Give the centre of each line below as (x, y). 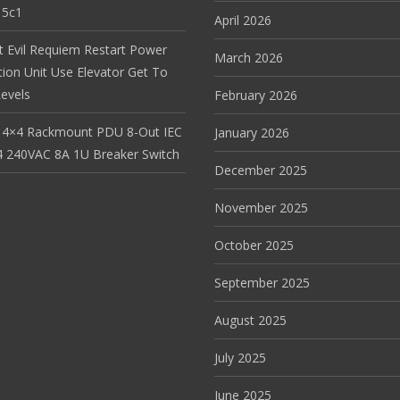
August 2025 (250, 321)
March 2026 (249, 58)
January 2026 (252, 133)
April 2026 (243, 21)
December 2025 (261, 171)
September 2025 (262, 283)
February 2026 (256, 96)
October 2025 (254, 246)
